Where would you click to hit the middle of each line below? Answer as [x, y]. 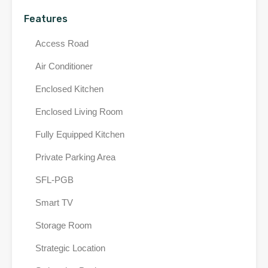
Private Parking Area [75, 157]
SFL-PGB [54, 180]
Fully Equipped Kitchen [80, 134]
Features [46, 19]
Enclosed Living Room [79, 112]
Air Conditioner [64, 66]
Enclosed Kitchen [69, 89]
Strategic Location [70, 248]
